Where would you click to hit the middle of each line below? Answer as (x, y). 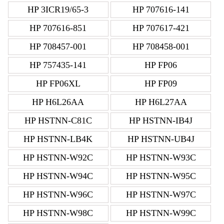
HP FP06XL (58, 83)
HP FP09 (161, 83)
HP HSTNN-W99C (161, 213)
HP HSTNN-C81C (58, 120)
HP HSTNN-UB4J (161, 139)
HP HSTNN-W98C (58, 213)
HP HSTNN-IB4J (161, 120)
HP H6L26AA (58, 102)
